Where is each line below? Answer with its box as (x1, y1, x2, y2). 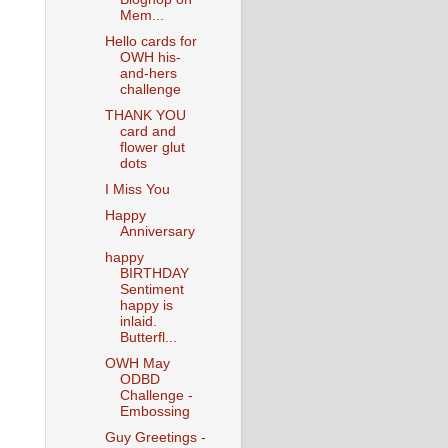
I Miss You (104, 181, 170, 197)
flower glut (119, 139, 185, 155)
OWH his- (119, 49, 181, 65)
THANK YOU (104, 107, 186, 123)
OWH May (104, 356, 170, 372)
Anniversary (119, 224, 195, 239)
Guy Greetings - (104, 430, 206, 446)
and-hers (119, 65, 177, 81)
